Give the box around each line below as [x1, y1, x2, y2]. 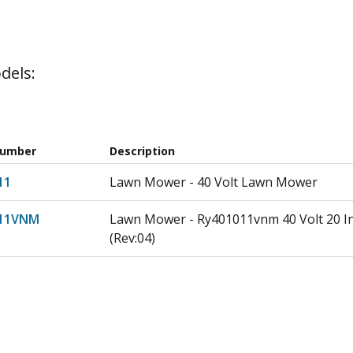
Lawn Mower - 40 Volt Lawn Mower [110, 173, 318, 191]
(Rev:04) [110, 229, 156, 247]
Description [110, 143, 176, 158]
